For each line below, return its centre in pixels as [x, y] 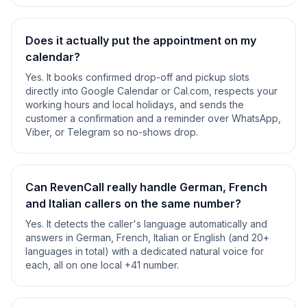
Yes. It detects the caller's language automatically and [146, 224]
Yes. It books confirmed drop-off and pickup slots [137, 77]
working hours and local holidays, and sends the [135, 105]
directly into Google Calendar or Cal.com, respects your [151, 91]
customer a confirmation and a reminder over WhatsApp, [153, 118]
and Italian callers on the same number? [133, 204]
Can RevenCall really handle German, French [146, 187]
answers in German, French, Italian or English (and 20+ [147, 237]
